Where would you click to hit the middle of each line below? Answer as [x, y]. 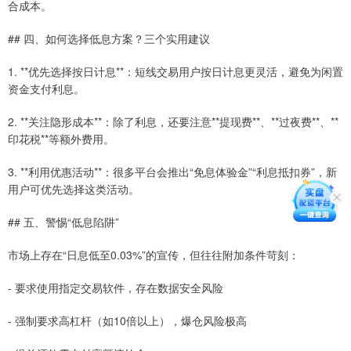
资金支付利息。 [46, 89]
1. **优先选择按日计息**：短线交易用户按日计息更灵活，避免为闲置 [175, 72]
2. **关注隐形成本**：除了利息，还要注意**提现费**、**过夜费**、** [173, 122]
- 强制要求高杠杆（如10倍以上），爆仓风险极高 [127, 321]
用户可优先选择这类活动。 [74, 189]
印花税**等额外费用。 [61, 139]
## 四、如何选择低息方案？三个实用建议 [109, 39]
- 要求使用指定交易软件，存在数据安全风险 [116, 288]
